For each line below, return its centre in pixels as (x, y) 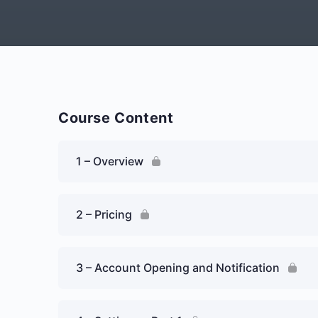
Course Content (116, 118)
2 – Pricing (104, 214)
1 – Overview (110, 161)
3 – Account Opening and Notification (178, 268)
